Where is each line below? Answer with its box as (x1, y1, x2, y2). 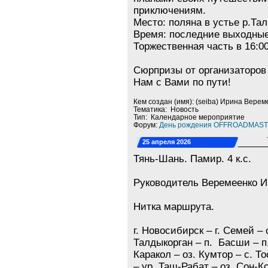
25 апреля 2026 (142, 138, 191, 145)
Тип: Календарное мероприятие (133, 113, 245, 121)
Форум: (133, 121, 160, 129)
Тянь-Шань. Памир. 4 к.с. (133, 153, 252, 165)
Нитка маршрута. (133, 201, 215, 212)
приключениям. (133, 5, 206, 16)
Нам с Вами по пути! (133, 77, 232, 88)
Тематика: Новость (133, 105, 199, 113)
